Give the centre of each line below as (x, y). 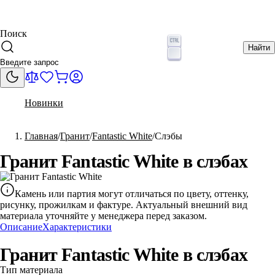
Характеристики (77, 227)
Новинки (44, 103)
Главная (41, 136)
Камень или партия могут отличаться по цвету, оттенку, (132, 193)
